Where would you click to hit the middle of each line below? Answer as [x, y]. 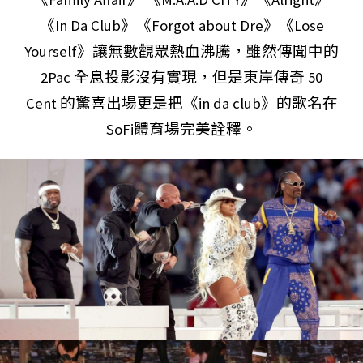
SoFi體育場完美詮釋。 [181, 129]
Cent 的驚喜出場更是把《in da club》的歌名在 [181, 103]
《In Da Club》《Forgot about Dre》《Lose [181, 26]
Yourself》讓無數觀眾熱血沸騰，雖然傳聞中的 [181, 51]
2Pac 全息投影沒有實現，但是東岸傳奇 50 [181, 77]
